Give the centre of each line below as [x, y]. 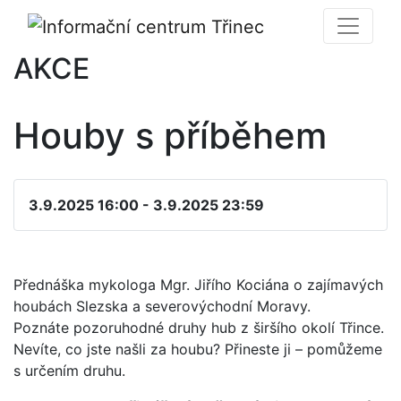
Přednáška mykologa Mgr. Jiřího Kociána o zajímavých [198, 284]
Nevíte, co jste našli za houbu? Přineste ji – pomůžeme [198, 349]
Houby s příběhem [170, 135]
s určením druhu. [69, 370]
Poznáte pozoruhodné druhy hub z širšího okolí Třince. [199, 327]
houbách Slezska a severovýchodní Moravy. [162, 306]
